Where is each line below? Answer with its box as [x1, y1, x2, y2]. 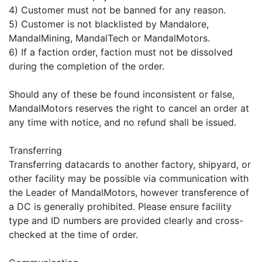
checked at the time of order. [9, 228, 138, 240]
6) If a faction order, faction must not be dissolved [9, 46, 233, 58]
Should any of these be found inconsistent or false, [9, 88, 235, 100]
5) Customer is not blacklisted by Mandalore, [9, 18, 209, 30]
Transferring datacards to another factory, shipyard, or [9, 158, 251, 170]
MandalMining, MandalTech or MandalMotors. [9, 32, 210, 44]
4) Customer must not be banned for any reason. [9, 4, 226, 16]
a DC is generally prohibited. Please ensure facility [9, 200, 232, 212]
